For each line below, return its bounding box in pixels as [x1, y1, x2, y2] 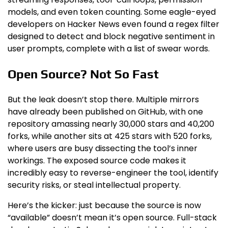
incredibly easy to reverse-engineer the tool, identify [8, 167, 218, 179]
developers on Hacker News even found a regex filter [8, 18, 219, 31]
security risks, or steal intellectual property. [8, 179, 181, 191]
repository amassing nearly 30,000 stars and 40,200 [8, 118, 214, 130]
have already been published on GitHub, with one [8, 106, 203, 118]
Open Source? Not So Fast [8, 67, 159, 81]
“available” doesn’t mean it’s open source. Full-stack [8, 212, 217, 224]
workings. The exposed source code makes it [8, 155, 186, 167]
